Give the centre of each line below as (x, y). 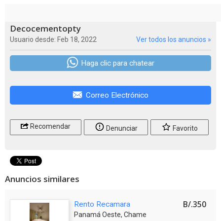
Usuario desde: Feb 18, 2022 (53, 39)
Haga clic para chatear (118, 63)
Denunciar (121, 128)
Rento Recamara (102, 204)
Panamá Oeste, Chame (110, 214)
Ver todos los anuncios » (174, 39)
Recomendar (49, 126)
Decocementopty (45, 28)
